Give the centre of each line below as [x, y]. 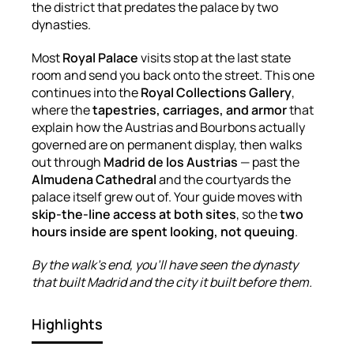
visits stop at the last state [215, 57]
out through [68, 162]
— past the [269, 162]
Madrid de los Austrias [171, 162]
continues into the [86, 92]
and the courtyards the [224, 179]
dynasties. [61, 24]
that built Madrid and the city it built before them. [172, 282]
